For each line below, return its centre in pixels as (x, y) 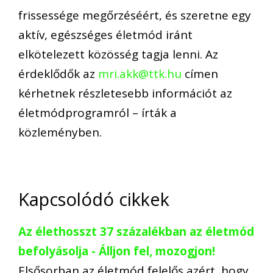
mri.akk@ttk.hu (140, 74)
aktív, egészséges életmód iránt (105, 35)
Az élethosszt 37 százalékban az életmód (136, 231)
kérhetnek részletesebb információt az (125, 94)
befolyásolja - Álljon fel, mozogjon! (117, 251)
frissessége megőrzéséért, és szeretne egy (135, 16)
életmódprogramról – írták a (97, 113)
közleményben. (60, 133)
